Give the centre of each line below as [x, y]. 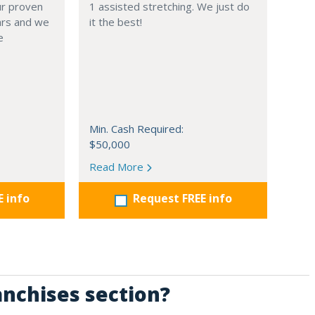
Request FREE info [182, 199]
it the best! [116, 22]
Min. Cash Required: [136, 129]
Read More [118, 167]
